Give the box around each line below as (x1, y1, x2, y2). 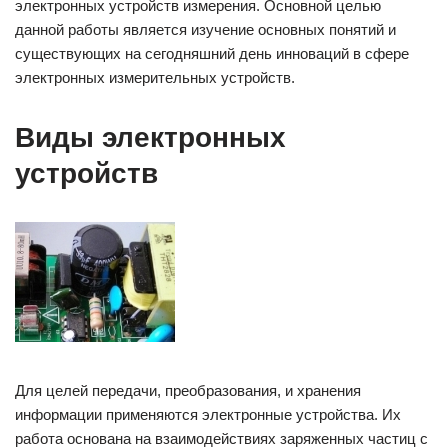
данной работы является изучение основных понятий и (15, 21, 396, 38)
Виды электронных (15, 122, 286, 153)
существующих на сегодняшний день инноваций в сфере (15, 45, 409, 62)
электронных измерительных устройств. (15, 69, 295, 86)
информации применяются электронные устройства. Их (15, 406, 401, 423)
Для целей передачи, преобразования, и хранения (15, 382, 361, 399)
